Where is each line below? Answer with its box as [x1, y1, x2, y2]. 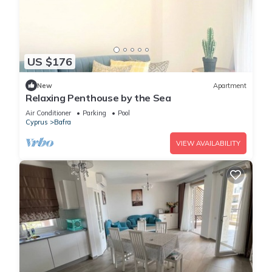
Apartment [213, 81, 246, 90]
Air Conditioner [25, 109, 71, 118]
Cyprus [25, 118, 48, 127]
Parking [83, 109, 106, 118]
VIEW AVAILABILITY [176, 139, 240, 148]
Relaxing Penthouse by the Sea [25, 92, 171, 104]
